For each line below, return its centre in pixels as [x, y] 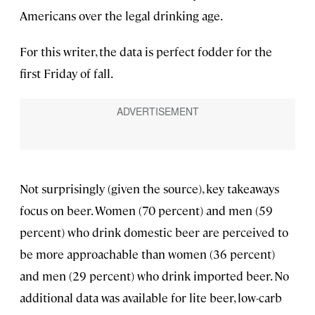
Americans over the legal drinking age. [121, 16]
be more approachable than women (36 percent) [147, 254]
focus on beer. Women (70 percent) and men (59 [146, 211]
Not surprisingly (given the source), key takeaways [149, 189]
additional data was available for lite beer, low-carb [151, 298]
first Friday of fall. [66, 73]
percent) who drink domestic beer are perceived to [154, 232]
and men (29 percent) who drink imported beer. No [154, 276]
